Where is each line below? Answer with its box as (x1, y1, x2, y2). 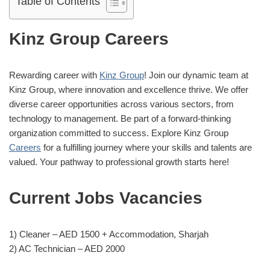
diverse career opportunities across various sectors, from (9, 98, 234, 109)
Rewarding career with (9, 69, 99, 80)
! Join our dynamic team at (144, 69, 248, 80)
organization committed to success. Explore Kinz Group (9, 127, 228, 138)
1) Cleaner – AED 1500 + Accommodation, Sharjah (9, 228, 209, 239)
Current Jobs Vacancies (9, 188, 202, 207)
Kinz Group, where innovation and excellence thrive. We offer (9, 84, 248, 95)
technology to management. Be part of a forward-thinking (9, 113, 231, 124)
